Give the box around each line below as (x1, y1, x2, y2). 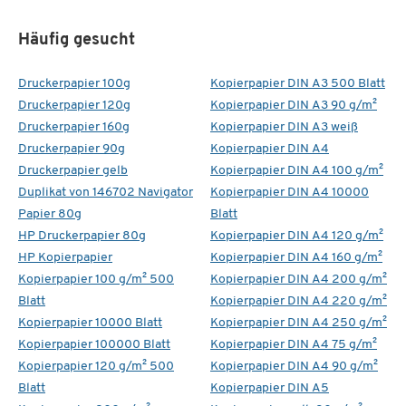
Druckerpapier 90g (18, 141, 125, 156)
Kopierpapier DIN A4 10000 (210, 185, 369, 199)
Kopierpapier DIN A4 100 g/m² (210, 163, 383, 178)
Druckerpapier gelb (18, 163, 128, 178)
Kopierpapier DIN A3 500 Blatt (210, 76, 385, 91)
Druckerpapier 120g (18, 98, 130, 112)
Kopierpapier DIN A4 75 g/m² (210, 337, 377, 352)
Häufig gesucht (18, 31, 135, 49)
